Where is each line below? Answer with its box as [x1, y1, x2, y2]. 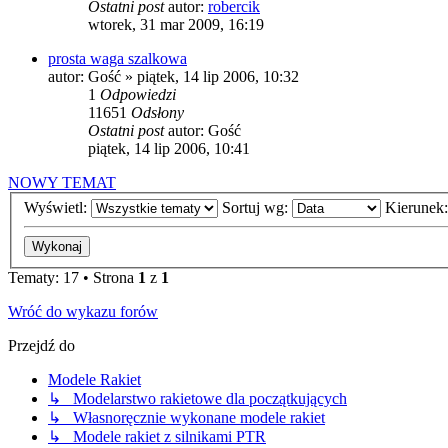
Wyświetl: [24, 199, 91, 217]
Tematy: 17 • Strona [8, 269, 138, 287]
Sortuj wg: [222, 199, 292, 217]
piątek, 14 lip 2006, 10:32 [137, 67, 299, 85]
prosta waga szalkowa [48, 49, 187, 67]
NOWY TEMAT [8, 173, 116, 191]
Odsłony [131, 103, 184, 121]
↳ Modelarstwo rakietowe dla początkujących [48, 390, 347, 408]
